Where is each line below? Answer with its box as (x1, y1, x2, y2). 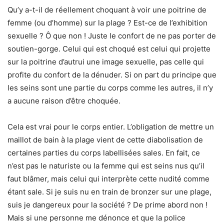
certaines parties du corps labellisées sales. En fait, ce (7, 148, 200, 158)
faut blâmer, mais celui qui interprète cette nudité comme (7, 174, 209, 184)
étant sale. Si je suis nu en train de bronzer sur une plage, (7, 187, 211, 197)
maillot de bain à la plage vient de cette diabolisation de (7, 135, 203, 145)
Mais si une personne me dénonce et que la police (7, 213, 185, 223)
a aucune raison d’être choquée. (7, 96, 120, 106)
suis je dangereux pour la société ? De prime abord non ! (7, 200, 207, 210)
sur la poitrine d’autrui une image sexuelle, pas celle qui (7, 57, 204, 67)
